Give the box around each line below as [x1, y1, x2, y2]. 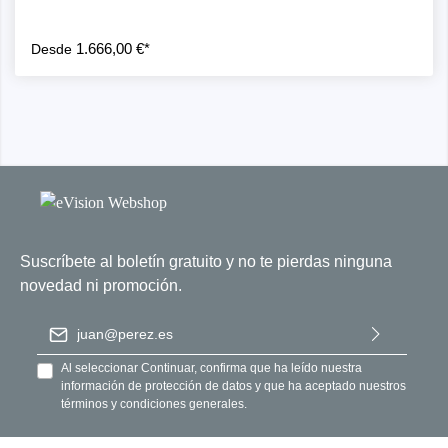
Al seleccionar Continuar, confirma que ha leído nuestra [60, 361, 362, 375]
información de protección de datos [60, 379, 255, 393]
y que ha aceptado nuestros [254, 379, 406, 393]
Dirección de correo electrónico [36, 317, 258, 334]
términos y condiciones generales [60, 397, 244, 411]
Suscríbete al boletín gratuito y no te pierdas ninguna [20, 253, 392, 270]
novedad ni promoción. [20, 277, 182, 294]
